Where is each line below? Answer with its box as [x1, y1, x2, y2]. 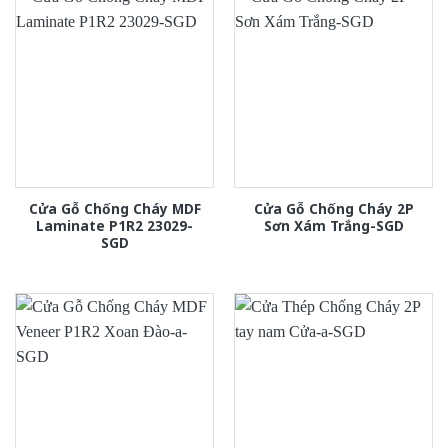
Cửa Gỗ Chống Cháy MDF [28, 198, 201, 218]
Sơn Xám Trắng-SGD [263, 215, 404, 235]
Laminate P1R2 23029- [36, 215, 193, 235]
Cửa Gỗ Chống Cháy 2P [253, 198, 414, 218]
